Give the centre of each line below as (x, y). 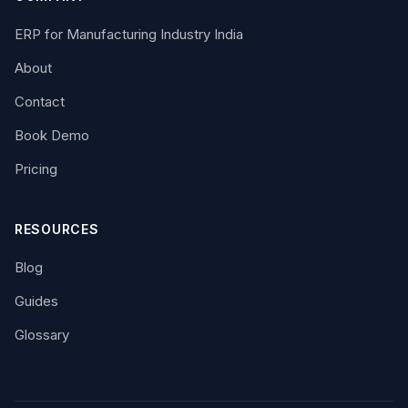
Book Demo (52, 135)
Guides (36, 301)
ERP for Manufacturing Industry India (129, 34)
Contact (40, 102)
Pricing (36, 169)
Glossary (42, 335)
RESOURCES (57, 229)
